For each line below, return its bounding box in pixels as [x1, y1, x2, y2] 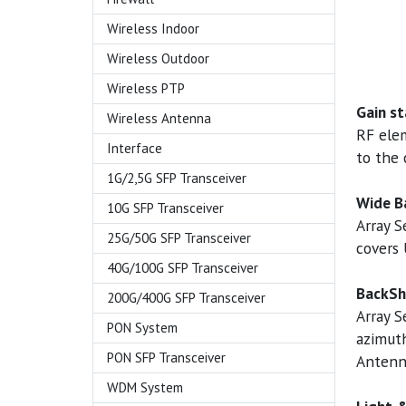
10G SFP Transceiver [107, 199, 224, 217]
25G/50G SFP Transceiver [107, 229, 251, 246]
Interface [107, 140, 162, 157]
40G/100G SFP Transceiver [107, 259, 258, 276]
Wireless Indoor [107, 20, 199, 37]
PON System [107, 319, 178, 336]
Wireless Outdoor [107, 50, 209, 67]
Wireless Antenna [107, 110, 211, 127]
